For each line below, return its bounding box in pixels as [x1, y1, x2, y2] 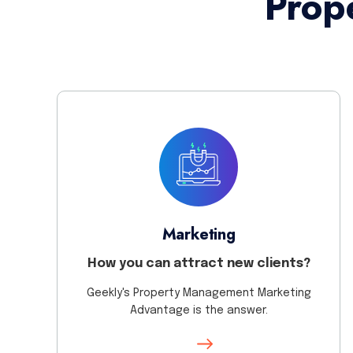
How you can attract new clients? [87, 257, 310, 271]
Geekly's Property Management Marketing [86, 287, 311, 299]
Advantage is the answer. [129, 304, 268, 316]
